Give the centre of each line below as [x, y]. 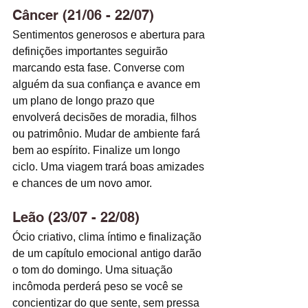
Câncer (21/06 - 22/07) [83, 15]
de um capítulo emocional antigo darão [108, 254]
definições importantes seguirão [91, 52]
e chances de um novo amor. [84, 184]
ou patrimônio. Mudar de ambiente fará [108, 134]
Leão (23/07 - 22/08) [76, 218]
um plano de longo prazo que [85, 101]
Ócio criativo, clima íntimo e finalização [108, 237]
